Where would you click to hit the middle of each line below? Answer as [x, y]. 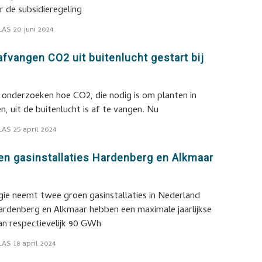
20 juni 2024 [34, 30]
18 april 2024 [35, 244]
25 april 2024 [35, 130]
